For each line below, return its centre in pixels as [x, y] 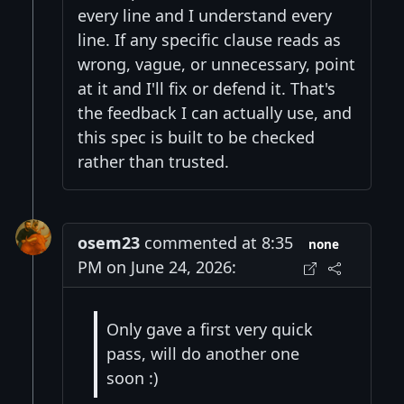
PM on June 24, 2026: [157, 266]
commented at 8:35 [216, 242]
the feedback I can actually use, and [215, 112]
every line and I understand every [205, 15]
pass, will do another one [203, 354]
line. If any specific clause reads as [209, 39]
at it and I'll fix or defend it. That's [207, 88]
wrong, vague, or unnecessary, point [216, 64]
